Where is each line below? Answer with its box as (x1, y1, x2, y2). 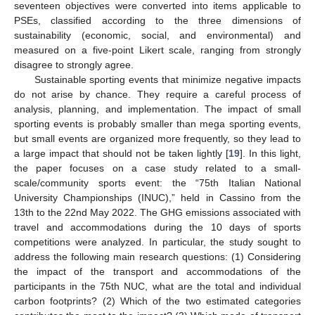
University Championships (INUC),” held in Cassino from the (14, 192, 301, 204)
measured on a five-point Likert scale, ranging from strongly (14, 44, 301, 56)
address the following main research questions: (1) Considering (14, 251, 301, 263)
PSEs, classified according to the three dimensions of (14, 15, 301, 27)
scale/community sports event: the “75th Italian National (14, 177, 301, 189)
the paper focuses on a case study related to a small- (14, 162, 301, 174)
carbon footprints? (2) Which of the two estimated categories (14, 295, 301, 307)
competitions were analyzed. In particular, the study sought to (14, 236, 301, 248)
